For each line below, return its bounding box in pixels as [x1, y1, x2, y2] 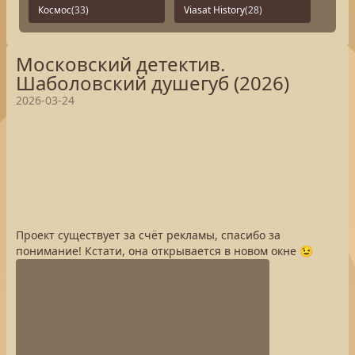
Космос [38, 3, 71, 17]
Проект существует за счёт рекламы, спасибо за [16, 227, 281, 242]
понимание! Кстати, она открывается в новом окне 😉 [16, 243, 313, 258]
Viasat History [184, 3, 245, 17]
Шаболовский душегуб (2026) [16, 70, 289, 96]
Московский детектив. [16, 51, 225, 77]
